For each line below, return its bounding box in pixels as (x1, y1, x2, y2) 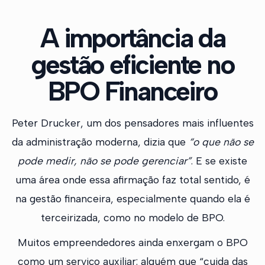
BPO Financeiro (48, 75, 217, 108)
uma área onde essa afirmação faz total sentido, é (15, 173, 250, 186)
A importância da (40, 22, 225, 54)
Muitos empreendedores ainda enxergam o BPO (17, 236, 248, 249)
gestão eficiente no (31, 49, 234, 81)
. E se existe (191, 154, 247, 167)
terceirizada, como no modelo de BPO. (40, 211, 225, 224)
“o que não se (188, 135, 254, 148)
